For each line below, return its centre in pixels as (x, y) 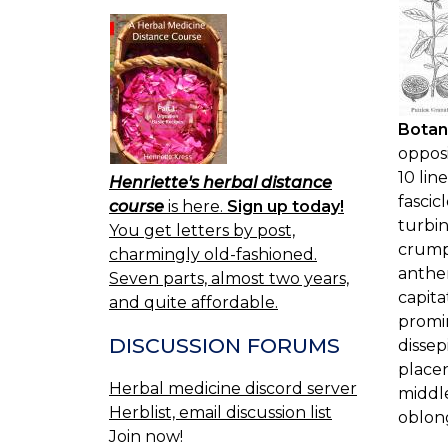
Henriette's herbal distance (220, 183)
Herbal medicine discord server (233, 388)
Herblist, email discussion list (220, 412)
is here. (195, 207)
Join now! (146, 436)
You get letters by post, (202, 231)
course (136, 207)
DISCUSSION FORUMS (224, 346)
